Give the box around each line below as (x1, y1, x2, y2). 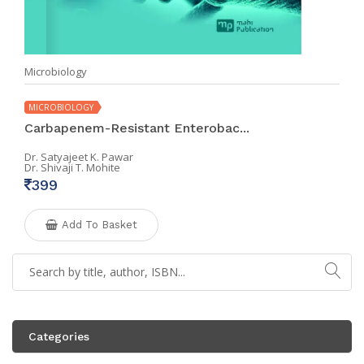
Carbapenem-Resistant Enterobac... (24, 119, 249, 136)
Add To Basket (62, 218, 137, 231)
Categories (28, 329, 89, 343)
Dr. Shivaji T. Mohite (24, 159, 120, 175)
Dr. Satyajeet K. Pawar (24, 149, 133, 164)
